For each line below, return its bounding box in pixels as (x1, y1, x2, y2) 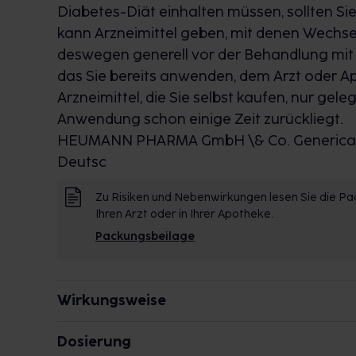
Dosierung (57, 333, 131, 350)
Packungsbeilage (95, 230, 195, 243)
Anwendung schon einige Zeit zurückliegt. (57, 110, 343, 128)
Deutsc (57, 153, 106, 171)
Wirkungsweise (57, 292, 166, 309)
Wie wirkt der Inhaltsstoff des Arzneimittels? (57, 323, 328, 340)
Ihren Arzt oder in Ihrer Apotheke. (95, 207, 273, 221)
